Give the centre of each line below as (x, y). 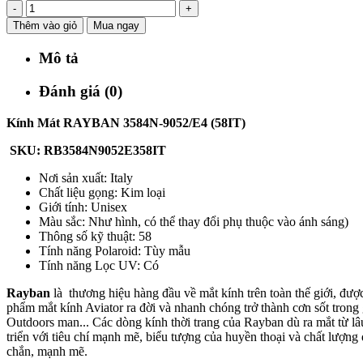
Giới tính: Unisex (83, 207)
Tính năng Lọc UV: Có (99, 265)
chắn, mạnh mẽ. (47, 351)
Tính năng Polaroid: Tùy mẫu (115, 250)
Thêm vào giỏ (45, 26)
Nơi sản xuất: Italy (86, 177)
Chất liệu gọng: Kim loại (102, 192)
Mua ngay (116, 26)
